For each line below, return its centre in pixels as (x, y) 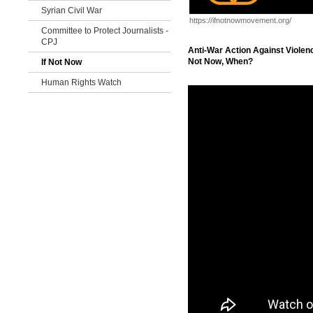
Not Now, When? (220, 61)
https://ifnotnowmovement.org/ (240, 20)
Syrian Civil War (72, 10)
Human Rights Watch (81, 82)
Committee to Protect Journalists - (105, 31)
